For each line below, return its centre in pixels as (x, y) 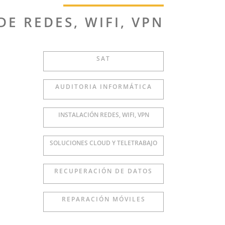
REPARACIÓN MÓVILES (103, 199)
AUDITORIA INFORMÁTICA (103, 87)
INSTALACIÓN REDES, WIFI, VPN (103, 115)
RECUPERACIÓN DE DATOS (104, 171)
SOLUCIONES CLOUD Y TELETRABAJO (104, 143)
